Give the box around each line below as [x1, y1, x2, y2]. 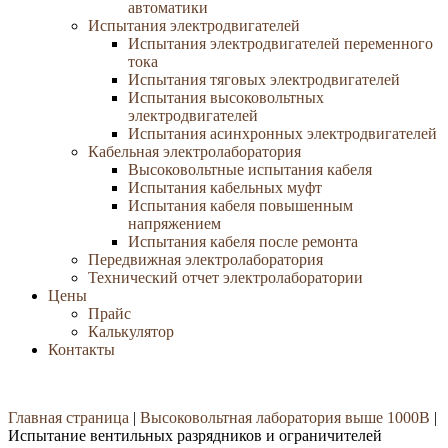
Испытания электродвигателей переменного [128, 35, 433, 52]
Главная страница [8, 409, 129, 426]
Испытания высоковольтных [128, 89, 324, 106]
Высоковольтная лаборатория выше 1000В [140, 409, 430, 426]
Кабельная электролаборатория [88, 143, 301, 160]
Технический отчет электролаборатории [88, 269, 363, 286]
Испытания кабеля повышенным [128, 197, 353, 214]
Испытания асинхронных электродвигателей [128, 125, 437, 142]
